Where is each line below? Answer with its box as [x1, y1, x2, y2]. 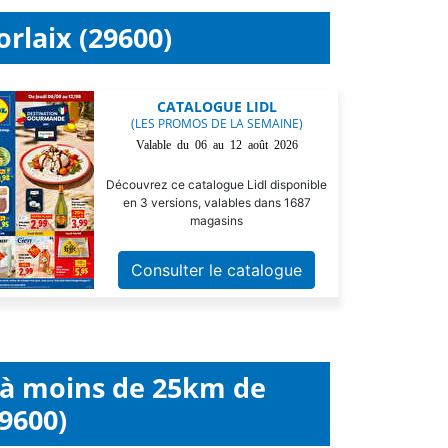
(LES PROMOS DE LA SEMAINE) [130, 115, 303, 132]
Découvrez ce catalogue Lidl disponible [106, 177, 328, 192]
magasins [190, 213, 244, 228]
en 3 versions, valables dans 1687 [122, 195, 311, 210]
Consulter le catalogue [131, 260, 303, 280]
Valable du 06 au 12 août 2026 [135, 138, 298, 150]
